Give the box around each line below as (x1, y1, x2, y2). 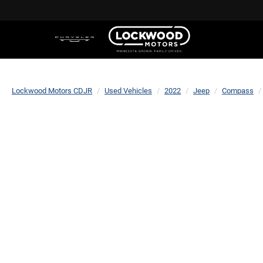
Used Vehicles (104, 86, 152, 95)
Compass (222, 86, 254, 95)
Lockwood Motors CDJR (12, 86, 92, 95)
